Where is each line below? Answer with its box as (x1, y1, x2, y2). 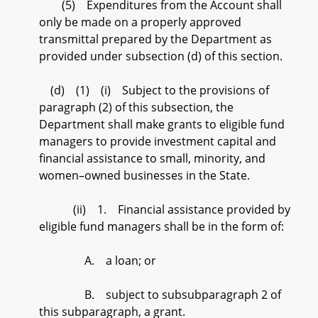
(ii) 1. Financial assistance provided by (39, 202, 290, 217)
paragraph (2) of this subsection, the (39, 99, 234, 115)
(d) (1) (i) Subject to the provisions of (39, 82, 269, 98)
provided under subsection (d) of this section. (39, 48, 283, 64)
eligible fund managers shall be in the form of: (39, 219, 284, 234)
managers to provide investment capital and (39, 133, 276, 149)
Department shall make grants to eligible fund (39, 116, 285, 132)
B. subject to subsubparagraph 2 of (39, 287, 281, 302)
